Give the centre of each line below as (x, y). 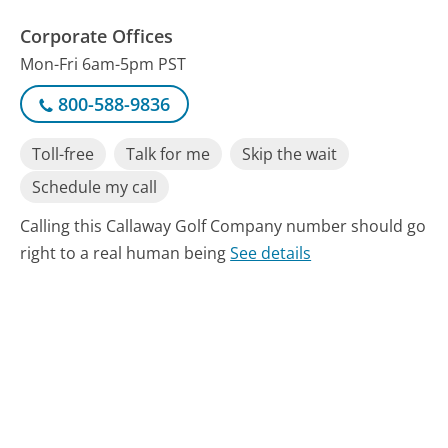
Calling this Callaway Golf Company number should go (223, 225)
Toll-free (63, 153)
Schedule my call (95, 187)
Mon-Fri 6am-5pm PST (103, 64)
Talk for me (168, 153)
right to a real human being (125, 252)
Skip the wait (290, 153)
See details (271, 252)
